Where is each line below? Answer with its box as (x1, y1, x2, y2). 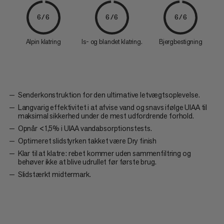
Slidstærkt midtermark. (17, 169, 91, 179)
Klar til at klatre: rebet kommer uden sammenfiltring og (17, 148, 191, 158)
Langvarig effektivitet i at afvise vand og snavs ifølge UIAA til (17, 102, 207, 112)
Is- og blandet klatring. (81, 37, 142, 46)
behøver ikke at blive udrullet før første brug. (17, 156, 156, 166)
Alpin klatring (25, 37, 61, 46)
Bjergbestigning (158, 37, 202, 46)
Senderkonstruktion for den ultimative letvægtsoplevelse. (17, 89, 200, 99)
